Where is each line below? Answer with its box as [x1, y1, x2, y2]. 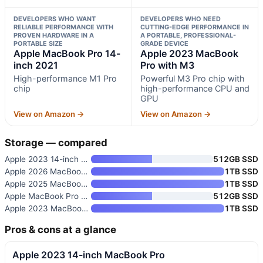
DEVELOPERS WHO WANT [14, 14, 96, 23]
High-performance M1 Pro [14, 73, 117, 83]
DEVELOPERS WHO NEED [140, 14, 221, 23]
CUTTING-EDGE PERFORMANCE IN [140, 22, 249, 31]
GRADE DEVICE [140, 39, 188, 48]
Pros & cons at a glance [5, 223, 116, 235]
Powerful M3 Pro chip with [140, 73, 245, 83]
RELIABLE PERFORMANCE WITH [14, 22, 113, 31]
